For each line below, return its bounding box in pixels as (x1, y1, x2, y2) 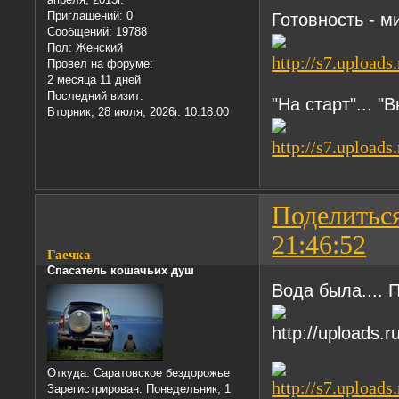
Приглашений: (47, 9, 124, 23)
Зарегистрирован (47, 381, 140, 395)
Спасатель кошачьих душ (47, 264, 195, 278)
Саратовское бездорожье (90, 365, 231, 379)
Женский (72, 41, 124, 55)
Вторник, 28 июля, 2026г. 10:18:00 (47, 105, 230, 119)
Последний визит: (47, 89, 144, 103)
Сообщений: (47, 25, 113, 39)
